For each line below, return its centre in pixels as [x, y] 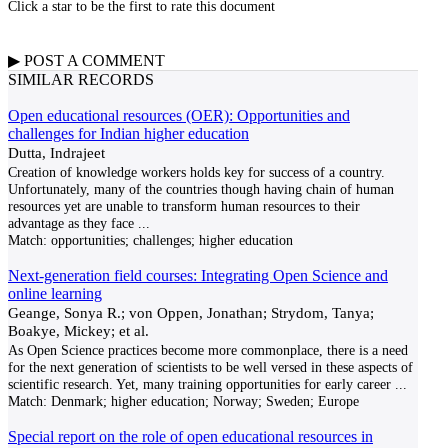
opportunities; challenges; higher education [170, 240]
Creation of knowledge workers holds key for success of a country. [196, 172]
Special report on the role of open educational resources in [190, 436]
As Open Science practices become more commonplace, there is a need [208, 350]
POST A [51, 60]
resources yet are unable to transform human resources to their [184, 206]
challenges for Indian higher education [128, 133]
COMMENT [123, 60]
